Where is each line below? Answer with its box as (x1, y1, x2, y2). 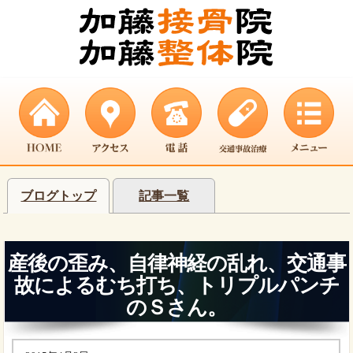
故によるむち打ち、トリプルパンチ (13, 274, 340, 298)
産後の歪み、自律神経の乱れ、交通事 (7, 252, 346, 276)
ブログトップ (20, 189, 97, 203)
